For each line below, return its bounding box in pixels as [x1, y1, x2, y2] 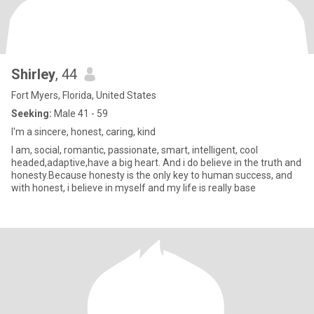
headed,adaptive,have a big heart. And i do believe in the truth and [11, 157, 301, 168]
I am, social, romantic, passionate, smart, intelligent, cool [11, 144, 258, 156]
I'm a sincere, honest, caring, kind [11, 126, 156, 137]
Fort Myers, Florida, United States [11, 90, 156, 101]
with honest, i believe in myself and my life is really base [11, 182, 256, 193]
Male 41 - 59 [52, 108, 108, 119]
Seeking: [11, 108, 52, 119]
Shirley [11, 66, 55, 83]
